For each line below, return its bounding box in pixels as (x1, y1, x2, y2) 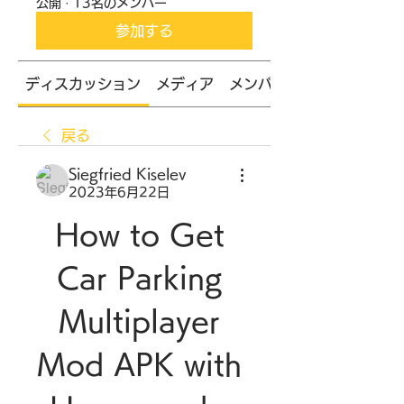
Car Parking (56, 263, 223, 292)
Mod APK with (37, 350, 242, 379)
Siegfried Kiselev (69, 167, 187, 181)
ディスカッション (25, 77, 142, 91)
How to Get (54, 220, 225, 249)
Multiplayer (59, 307, 220, 335)
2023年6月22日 (69, 186, 170, 198)
